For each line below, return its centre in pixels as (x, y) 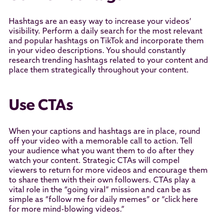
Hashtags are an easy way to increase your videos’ (100, 22)
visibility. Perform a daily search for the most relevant (105, 31)
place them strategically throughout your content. (99, 70)
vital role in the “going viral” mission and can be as (100, 190)
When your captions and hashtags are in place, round (104, 132)
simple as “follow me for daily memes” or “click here (103, 200)
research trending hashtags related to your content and (108, 61)
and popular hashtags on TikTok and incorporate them (106, 41)
